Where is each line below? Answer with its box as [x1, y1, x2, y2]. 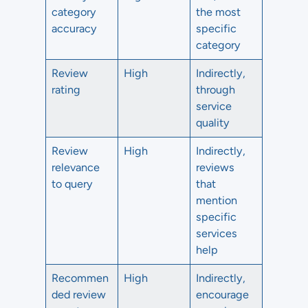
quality [196, 116, 230, 129]
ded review [52, 288, 107, 301]
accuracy [52, 22, 98, 35]
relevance [52, 161, 100, 174]
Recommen [52, 272, 109, 285]
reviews [196, 161, 235, 174]
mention [196, 194, 238, 207]
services [196, 227, 238, 240]
